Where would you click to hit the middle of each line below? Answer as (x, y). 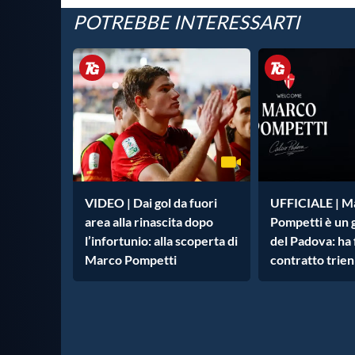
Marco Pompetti (131, 260)
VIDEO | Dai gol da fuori (151, 203)
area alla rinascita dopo (149, 222)
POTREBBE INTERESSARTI (186, 22)
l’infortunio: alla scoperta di (161, 241)
